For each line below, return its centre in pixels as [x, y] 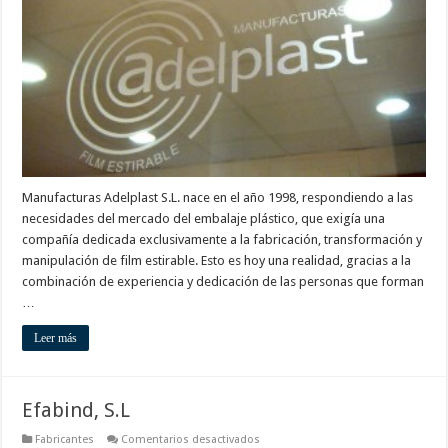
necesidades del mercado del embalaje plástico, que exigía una [204, 219]
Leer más [56, 338]
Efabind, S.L [76, 410]
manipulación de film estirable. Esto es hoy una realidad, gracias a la [217, 261]
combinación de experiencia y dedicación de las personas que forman [223, 282]
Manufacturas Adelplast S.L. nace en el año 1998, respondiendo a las [218, 198]
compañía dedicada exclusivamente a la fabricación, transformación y [222, 240]
